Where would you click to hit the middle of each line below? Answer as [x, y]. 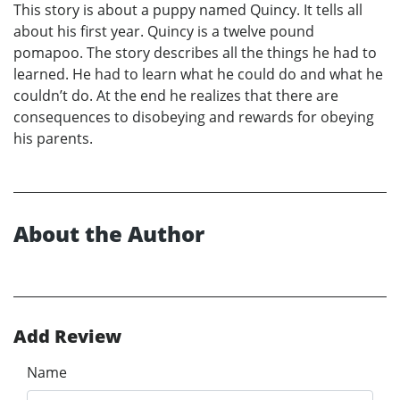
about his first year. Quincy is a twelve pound [164, 32]
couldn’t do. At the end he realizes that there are [176, 96]
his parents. [53, 139]
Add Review [67, 337]
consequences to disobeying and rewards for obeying [194, 117]
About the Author [109, 234]
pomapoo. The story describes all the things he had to [195, 53]
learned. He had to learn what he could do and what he [198, 75]
